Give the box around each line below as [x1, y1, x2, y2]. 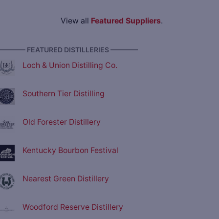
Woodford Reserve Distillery [22, 202, 123, 212]
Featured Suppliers [90, 16, 161, 26]
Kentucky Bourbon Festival [22, 146, 118, 155]
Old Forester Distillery [22, 117, 101, 127]
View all [60, 16, 91, 26]
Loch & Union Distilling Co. [22, 61, 117, 70]
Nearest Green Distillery [22, 174, 109, 184]
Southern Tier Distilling [22, 89, 105, 99]
